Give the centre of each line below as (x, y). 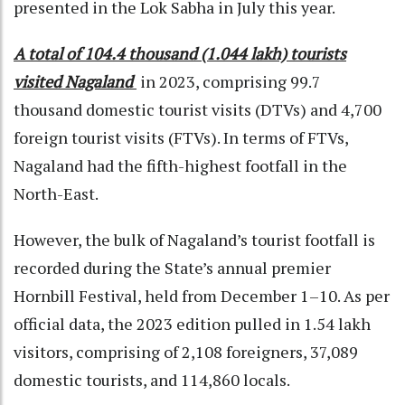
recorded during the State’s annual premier (172, 267)
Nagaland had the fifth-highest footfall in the (180, 165)
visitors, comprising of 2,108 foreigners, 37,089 (186, 351)
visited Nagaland (75, 81)
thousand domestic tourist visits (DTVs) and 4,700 (198, 109)
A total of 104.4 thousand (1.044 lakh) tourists (180, 53)
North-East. (56, 193)
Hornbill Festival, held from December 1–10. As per (202, 295)
